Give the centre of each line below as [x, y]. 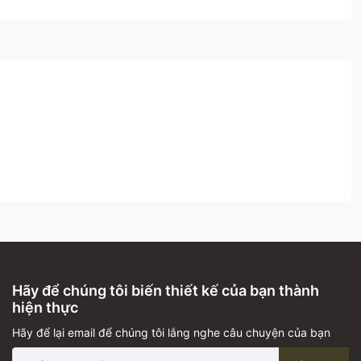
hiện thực [45, 307]
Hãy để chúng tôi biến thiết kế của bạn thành [166, 290]
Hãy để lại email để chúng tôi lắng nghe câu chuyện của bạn [171, 332]
